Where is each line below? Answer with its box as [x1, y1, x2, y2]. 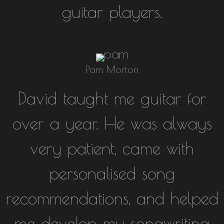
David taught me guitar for [17, 88, 206, 108]
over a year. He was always [12, 113, 212, 133]
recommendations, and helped [5, 188, 218, 208]
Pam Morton [85, 63, 138, 75]
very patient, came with [30, 138, 194, 158]
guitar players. [62, 1, 162, 21]
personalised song [49, 163, 175, 183]
